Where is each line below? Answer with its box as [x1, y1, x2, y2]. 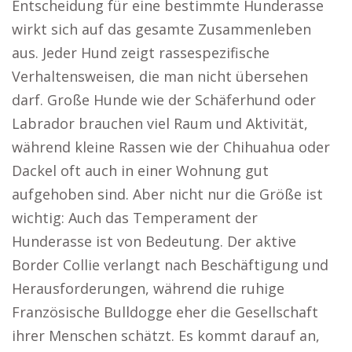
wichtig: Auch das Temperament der [12, 208, 258, 227]
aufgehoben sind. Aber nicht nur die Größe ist [12, 185, 323, 203]
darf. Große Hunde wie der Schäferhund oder [12, 90, 316, 109]
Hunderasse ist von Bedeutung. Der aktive [12, 232, 296, 251]
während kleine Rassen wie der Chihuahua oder [12, 137, 330, 156]
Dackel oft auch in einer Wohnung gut [12, 161, 269, 180]
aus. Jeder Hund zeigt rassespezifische [12, 43, 269, 62]
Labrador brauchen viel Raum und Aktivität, [12, 114, 308, 133]
